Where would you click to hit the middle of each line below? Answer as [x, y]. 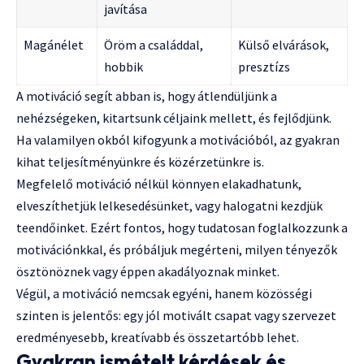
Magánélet [54, 45]
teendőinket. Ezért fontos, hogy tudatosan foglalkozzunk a [182, 228]
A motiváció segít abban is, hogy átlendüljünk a [147, 96]
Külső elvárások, [284, 45]
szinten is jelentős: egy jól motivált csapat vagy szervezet [176, 316]
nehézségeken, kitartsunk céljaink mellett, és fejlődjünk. [174, 118]
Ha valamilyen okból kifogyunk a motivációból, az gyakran [178, 140]
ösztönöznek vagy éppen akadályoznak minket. [148, 272]
